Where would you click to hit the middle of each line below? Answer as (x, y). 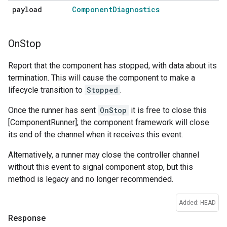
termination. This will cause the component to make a (102, 78)
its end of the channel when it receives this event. (96, 135)
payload (27, 10)
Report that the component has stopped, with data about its (112, 66)
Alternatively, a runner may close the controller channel (104, 155)
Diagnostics (136, 10)
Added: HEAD (197, 203)
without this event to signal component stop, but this (101, 167)
